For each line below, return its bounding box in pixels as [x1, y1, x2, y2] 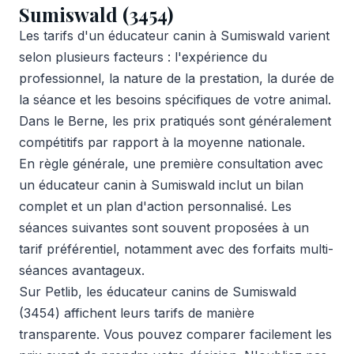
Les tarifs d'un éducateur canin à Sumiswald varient [19, 27, 330, 43]
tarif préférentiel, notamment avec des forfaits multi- [19, 240, 333, 257]
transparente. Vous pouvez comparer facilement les [19, 326, 332, 342]
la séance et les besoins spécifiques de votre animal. [19, 91, 331, 107]
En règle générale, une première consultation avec [19, 155, 323, 171]
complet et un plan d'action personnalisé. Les [19, 198, 292, 214]
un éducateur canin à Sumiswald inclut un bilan [19, 176, 303, 193]
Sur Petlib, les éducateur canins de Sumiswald [19, 283, 296, 299]
